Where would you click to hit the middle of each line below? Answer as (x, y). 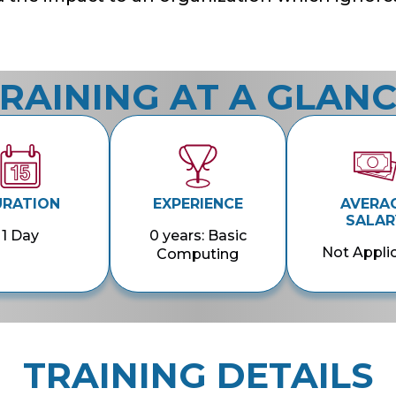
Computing (198, 255)
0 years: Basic (198, 236)
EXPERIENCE (198, 204)
